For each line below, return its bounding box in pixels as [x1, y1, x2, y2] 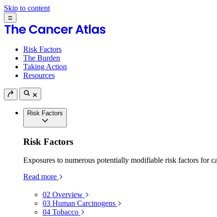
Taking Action [23, 62, 67, 71]
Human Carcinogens [52, 199, 115, 208]
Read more [23, 172, 57, 181]
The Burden [23, 54, 60, 62]
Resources [23, 71, 55, 79]
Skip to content [4, 4, 50, 12]
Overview [52, 190, 83, 199]
